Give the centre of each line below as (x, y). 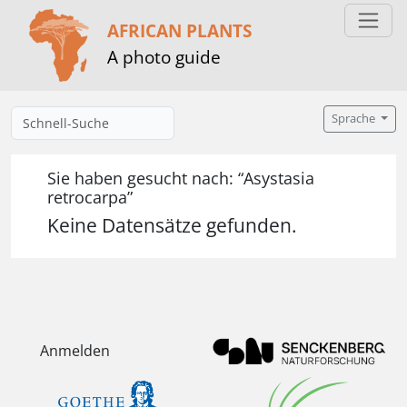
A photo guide (164, 56)
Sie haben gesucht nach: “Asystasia (181, 178)
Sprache (355, 119)
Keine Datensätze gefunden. (172, 225)
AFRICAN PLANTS (179, 30)
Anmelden (75, 351)
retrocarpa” (90, 197)
